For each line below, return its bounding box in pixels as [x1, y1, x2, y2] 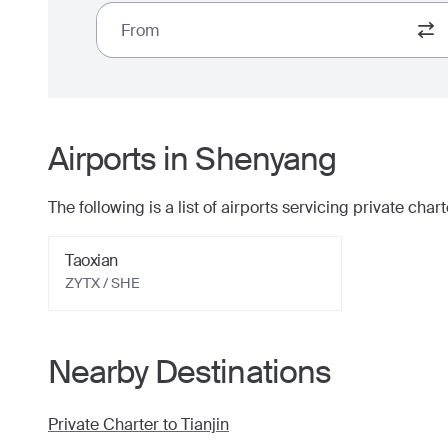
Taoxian [65, 250, 118, 271]
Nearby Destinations [48, 351, 331, 393]
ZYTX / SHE [65, 274, 140, 292]
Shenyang [195, 138, 336, 180]
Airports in [48, 138, 196, 180]
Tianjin [181, 414, 229, 435]
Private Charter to [48, 414, 181, 435]
